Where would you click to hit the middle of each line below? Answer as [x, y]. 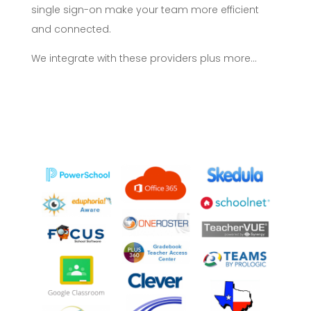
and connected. [71, 30]
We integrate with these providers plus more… [144, 59]
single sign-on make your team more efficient [145, 10]
